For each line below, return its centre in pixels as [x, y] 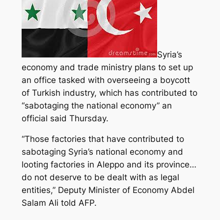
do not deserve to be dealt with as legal [100, 178]
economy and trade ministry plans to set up [107, 67]
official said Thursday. [65, 118]
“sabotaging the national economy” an [96, 105]
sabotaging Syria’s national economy [93, 152]
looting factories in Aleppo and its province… [109, 165]
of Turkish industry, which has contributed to [109, 93]
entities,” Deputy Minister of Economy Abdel [108, 190]
